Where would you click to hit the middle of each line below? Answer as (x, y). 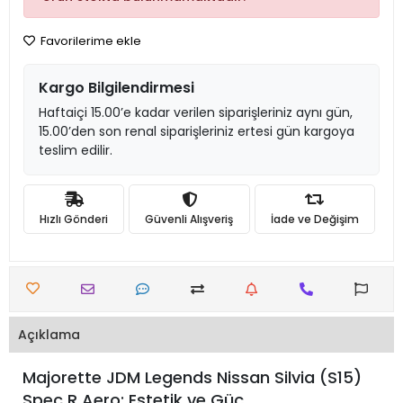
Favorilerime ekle (90, 41)
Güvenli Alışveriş (189, 219)
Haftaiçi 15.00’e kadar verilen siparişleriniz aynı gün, (196, 112)
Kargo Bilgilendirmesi (116, 88)
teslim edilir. (76, 150)
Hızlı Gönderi (74, 219)
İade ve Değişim (314, 219)
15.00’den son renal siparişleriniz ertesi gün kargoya (197, 131)
